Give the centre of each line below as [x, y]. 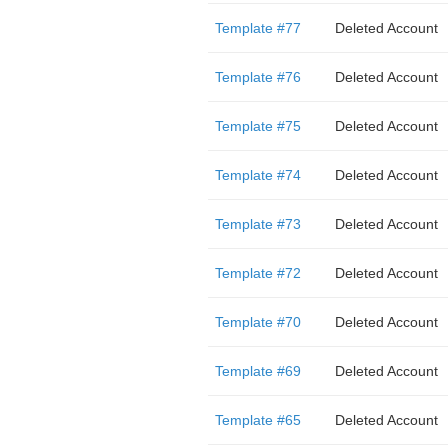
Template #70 [257, 322]
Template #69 [257, 371]
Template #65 [257, 420]
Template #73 [257, 224]
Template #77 [257, 28]
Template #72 [257, 273]
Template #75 [257, 126]
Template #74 [257, 175]
